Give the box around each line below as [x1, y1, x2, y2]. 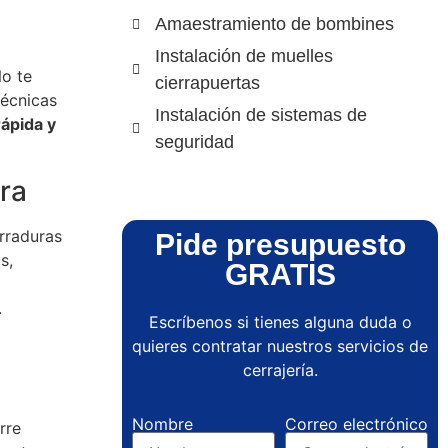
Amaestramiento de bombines [154, 14, 394, 34]
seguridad [154, 132, 234, 152]
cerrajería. [242, 360, 318, 380]
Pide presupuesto [154, 228, 406, 261]
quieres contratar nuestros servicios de [132, 336, 428, 356]
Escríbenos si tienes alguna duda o [148, 312, 412, 332]
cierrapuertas [154, 73, 260, 93]
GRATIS [224, 258, 336, 291]
